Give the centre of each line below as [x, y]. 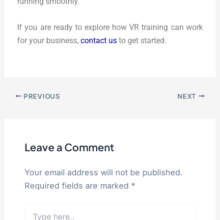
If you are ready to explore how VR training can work [110, 27]
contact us [99, 41]
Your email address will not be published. [103, 172]
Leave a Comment [69, 147]
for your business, [49, 41]
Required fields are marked [78, 185]
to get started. [142, 41]
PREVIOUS [41, 96]
